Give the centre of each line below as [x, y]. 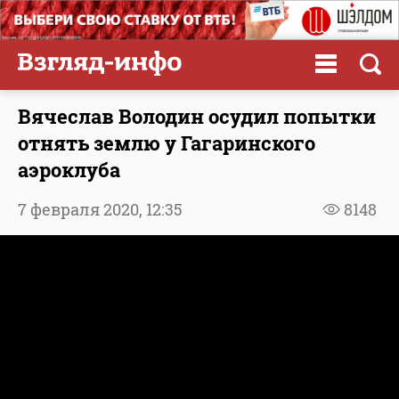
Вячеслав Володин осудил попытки [197, 116]
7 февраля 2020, [82, 209]
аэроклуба [69, 169]
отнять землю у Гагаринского [167, 142]
